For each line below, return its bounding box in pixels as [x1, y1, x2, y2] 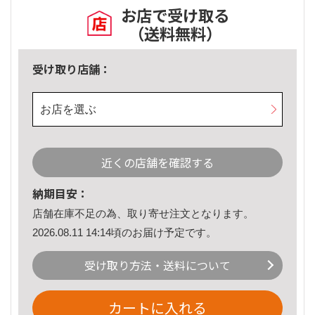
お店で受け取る [121, 4, 229, 27]
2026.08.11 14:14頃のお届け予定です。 [32, 226, 217, 238]
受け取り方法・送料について [84, 257, 231, 274]
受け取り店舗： [32, 60, 111, 78]
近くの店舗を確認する [101, 154, 214, 172]
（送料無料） [129, 22, 221, 45]
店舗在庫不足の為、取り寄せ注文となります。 [32, 207, 254, 220]
